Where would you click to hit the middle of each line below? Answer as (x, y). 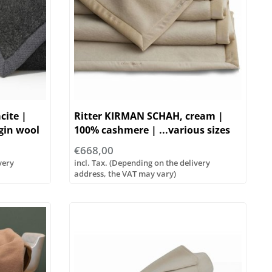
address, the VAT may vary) (125, 173)
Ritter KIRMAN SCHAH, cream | (148, 116)
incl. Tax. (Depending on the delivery (142, 162)
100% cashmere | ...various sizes (152, 130)
